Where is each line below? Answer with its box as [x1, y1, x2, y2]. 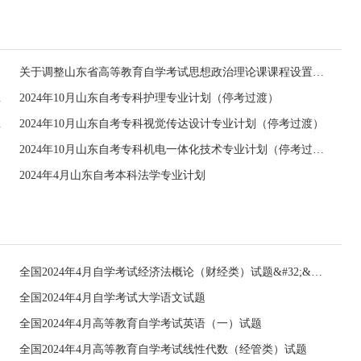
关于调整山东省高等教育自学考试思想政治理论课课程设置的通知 [313, 66, 324, 78]
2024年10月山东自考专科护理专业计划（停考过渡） [19, 92, 279, 104]
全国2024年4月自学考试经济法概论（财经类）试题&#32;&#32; [311, 266, 322, 278]
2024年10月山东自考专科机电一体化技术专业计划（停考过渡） [313, 143, 324, 156]
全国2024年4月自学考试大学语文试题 [19, 292, 205, 304]
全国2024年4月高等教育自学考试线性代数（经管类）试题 [19, 343, 307, 355]
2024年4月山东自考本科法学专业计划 [19, 169, 205, 181]
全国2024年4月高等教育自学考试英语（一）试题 [19, 317, 262, 330]
